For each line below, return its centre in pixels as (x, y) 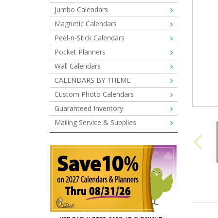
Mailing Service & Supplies (95, 122)
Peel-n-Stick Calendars (90, 38)
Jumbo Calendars (81, 9)
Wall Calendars (78, 66)
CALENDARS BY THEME (92, 80)
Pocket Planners (80, 52)
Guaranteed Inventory (89, 108)
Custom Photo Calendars (94, 94)
